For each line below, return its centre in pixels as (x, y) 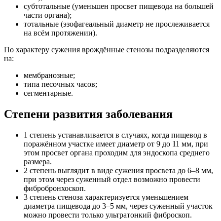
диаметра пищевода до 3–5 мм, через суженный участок (118, 206)
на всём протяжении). (60, 33)
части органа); (48, 15)
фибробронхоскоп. (55, 188)
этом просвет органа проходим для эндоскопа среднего (117, 153)
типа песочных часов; (60, 84)
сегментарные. (48, 93)
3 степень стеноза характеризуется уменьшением (106, 197)
